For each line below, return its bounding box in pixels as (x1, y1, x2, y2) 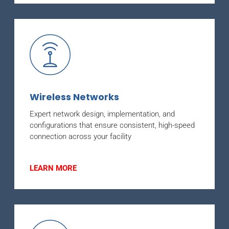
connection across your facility (30, 131, 131, 141)
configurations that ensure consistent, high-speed (30, 120, 195, 130)
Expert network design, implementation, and (30, 109, 175, 119)
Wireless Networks (30, 90, 119, 103)
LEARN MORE (30, 163, 77, 173)
